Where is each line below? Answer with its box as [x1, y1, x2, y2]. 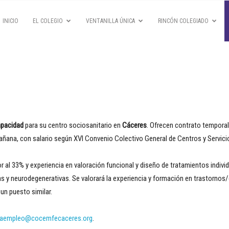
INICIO [3, 17, 18, 25]
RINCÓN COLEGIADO [158, 17, 209, 25]
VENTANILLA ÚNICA [86, 17, 135, 25]
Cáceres [122, 121, 147, 130]
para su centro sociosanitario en [24, 121, 122, 130]
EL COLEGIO [33, 17, 63, 25]
